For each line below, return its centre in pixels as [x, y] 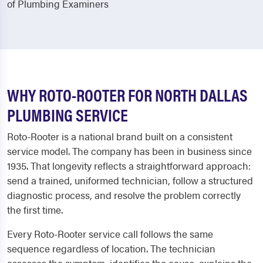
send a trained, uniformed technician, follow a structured [130, 181]
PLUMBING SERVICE [68, 115]
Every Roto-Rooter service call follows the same [110, 234]
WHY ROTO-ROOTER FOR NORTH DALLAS [127, 95]
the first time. [35, 210]
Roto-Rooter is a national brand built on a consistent [120, 136]
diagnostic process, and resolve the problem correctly [124, 195]
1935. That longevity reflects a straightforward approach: [129, 166]
